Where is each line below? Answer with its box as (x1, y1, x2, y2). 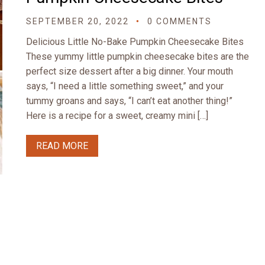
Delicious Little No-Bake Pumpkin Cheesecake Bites (26, 36, 244, 47)
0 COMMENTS (147, 17, 212, 26)
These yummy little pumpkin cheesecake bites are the (26, 51, 249, 62)
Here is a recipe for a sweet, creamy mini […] (26, 110, 208, 121)
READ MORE (36, 140, 88, 151)
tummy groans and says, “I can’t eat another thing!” (26, 95, 232, 106)
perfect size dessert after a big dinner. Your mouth (26, 66, 233, 77)
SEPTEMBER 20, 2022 (26, 17, 129, 26)
